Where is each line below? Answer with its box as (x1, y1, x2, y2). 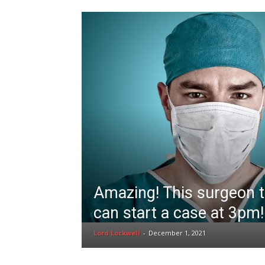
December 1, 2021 (148, 228, 206, 237)
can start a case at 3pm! (93, 203, 264, 222)
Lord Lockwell (93, 228, 140, 237)
